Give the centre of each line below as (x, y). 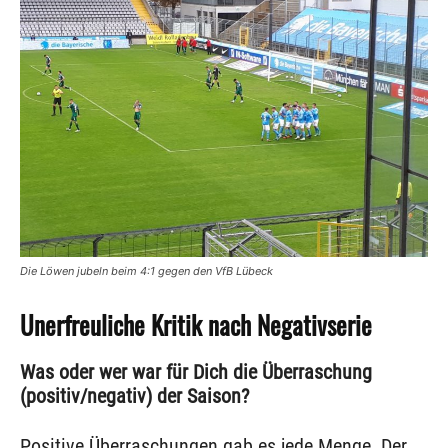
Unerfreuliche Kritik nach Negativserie (196, 325)
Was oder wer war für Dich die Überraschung (196, 372)
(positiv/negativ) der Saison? (134, 396)
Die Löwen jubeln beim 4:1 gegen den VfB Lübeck (146, 271)
